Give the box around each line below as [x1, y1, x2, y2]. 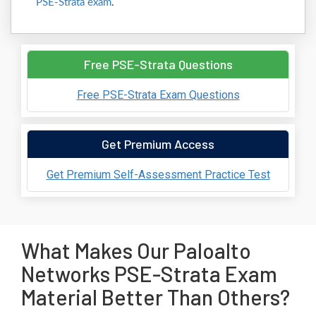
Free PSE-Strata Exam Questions [76, 87, 240, 102]
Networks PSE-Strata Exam [21, 261, 277, 286]
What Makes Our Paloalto [21, 238, 251, 263]
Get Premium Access [102, 136, 214, 152]
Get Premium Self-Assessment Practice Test [46, 167, 270, 181]
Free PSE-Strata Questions [83, 56, 233, 72]
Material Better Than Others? [21, 284, 290, 310]
